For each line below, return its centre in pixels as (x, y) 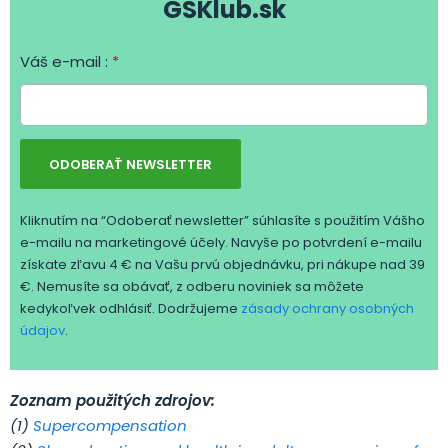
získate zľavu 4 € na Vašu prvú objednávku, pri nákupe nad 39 (222, 264)
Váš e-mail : (66, 61)
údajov (42, 330)
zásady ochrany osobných (327, 308)
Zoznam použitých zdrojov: (112, 400)
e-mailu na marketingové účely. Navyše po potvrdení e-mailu (221, 242)
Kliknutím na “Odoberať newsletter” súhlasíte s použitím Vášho (222, 220)
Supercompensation (110, 425)
